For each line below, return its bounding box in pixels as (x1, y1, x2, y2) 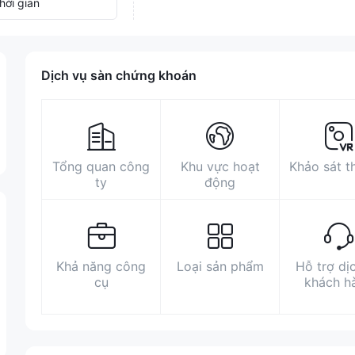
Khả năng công (56, 258, 147, 274)
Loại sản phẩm (176, 258, 264, 274)
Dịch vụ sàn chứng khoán (41, 67, 197, 83)
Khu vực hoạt (180, 158, 260, 174)
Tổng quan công (52, 158, 151, 174)
